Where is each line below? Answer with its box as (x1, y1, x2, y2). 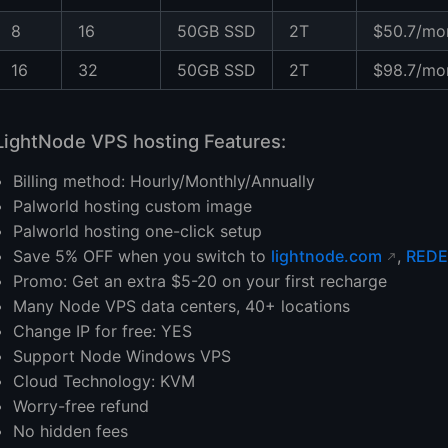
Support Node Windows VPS (13, 345, 232, 366)
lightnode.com (271, 245, 383, 266)
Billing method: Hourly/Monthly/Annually (13, 170, 316, 191)
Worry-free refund (13, 395, 150, 416)
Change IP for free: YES (13, 320, 193, 341)
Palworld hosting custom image (13, 195, 253, 216)
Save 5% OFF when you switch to (13, 245, 272, 266)
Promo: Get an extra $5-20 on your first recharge (13, 270, 388, 291)
